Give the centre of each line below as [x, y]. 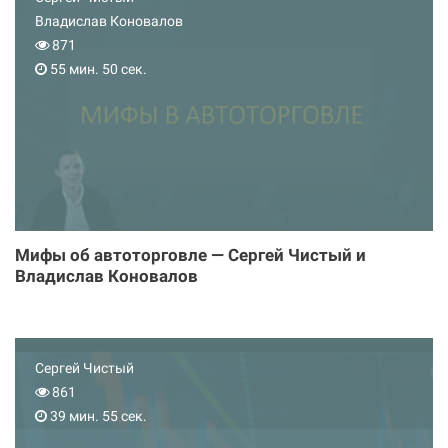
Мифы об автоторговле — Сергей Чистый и [190, 255]
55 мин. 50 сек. [97, 69]
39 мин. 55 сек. [97, 416]
